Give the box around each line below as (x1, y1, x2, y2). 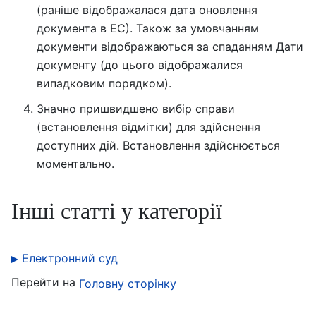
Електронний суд (22, 251, 118, 266)
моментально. (37, 157, 114, 171)
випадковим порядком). (37, 76, 171, 91)
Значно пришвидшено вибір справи (37, 102, 235, 116)
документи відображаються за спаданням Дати (37, 39, 303, 54)
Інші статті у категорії (11, 195, 222, 226)
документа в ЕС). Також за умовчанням (37, 21, 259, 36)
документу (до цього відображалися (37, 58, 243, 73)
